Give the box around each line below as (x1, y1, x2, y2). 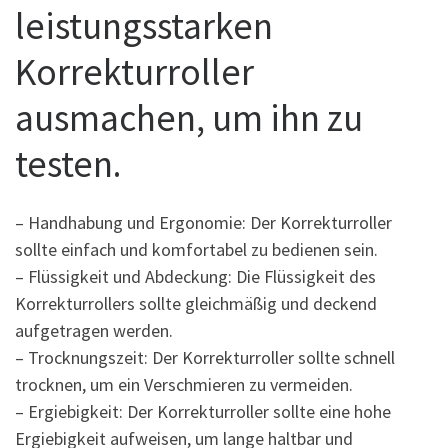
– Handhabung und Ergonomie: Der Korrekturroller (15, 211, 392, 235)
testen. (15, 139, 121, 187)
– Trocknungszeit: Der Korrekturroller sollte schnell (15, 346, 395, 370)
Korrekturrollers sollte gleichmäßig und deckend (15, 292, 377, 316)
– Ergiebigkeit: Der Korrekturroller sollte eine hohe (15, 400, 391, 424)
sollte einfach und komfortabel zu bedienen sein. (15, 238, 378, 262)
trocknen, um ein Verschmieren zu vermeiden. (15, 373, 353, 397)
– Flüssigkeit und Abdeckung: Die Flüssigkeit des (15, 265, 376, 289)
